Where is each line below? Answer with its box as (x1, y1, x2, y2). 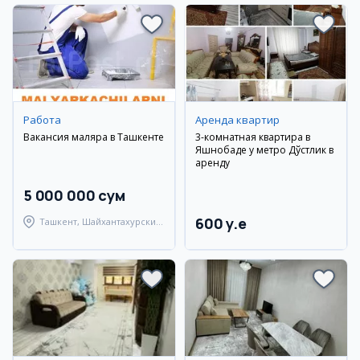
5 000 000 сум (23, 186, 125, 205)
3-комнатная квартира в (195, 130, 310, 144)
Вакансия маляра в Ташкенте (23, 130, 164, 144)
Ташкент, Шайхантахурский (39, 215, 162, 227)
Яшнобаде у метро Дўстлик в (195, 143, 333, 157)
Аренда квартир (195, 112, 280, 127)
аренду (195, 156, 230, 170)
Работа (23, 112, 61, 127)
